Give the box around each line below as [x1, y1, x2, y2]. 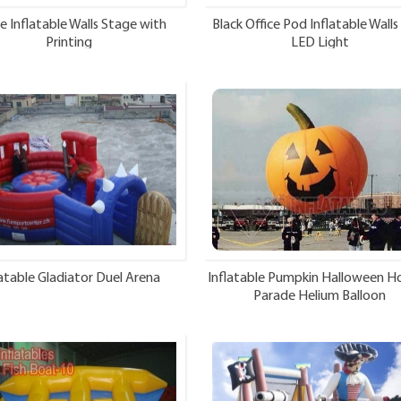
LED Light [290, 35, 349, 50]
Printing [46, 35, 92, 50]
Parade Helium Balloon [253, 288, 386, 303]
